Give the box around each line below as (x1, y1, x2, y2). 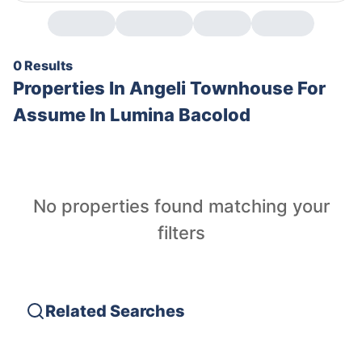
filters (157, 222, 205, 243)
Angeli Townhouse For (129, 78, 326, 99)
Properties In (13, 78, 129, 99)
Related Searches (45, 301, 185, 321)
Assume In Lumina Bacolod (13, 104, 250, 125)
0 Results (13, 57, 73, 74)
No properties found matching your (32, 196, 330, 217)
